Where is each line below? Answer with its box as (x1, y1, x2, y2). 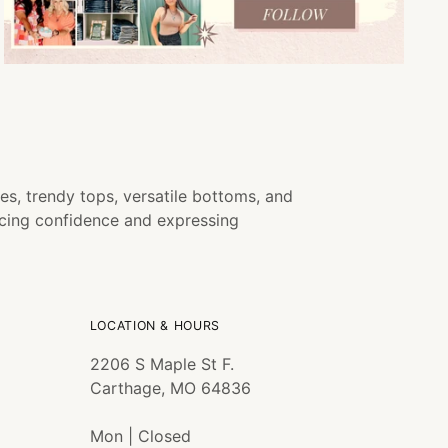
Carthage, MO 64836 (89, 378, 251, 398)
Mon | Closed (89, 426, 191, 446)
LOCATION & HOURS (89, 318, 220, 333)
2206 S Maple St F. (89, 354, 234, 374)
